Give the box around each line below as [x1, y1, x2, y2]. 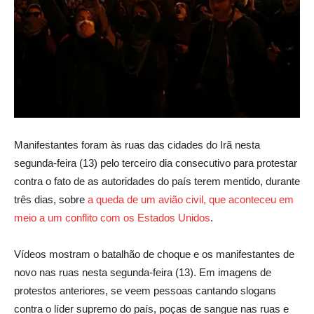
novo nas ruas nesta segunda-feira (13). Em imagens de [14, 266, 271, 278]
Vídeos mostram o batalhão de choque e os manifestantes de [14, 247, 294, 260]
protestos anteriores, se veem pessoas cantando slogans [14, 284, 276, 296]
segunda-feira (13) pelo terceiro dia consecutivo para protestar [14, 156, 297, 169]
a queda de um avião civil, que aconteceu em [88, 193, 294, 205]
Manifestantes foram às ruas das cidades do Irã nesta [14, 138, 260, 151]
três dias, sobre [14, 193, 88, 205]
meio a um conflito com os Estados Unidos [14, 211, 210, 224]
